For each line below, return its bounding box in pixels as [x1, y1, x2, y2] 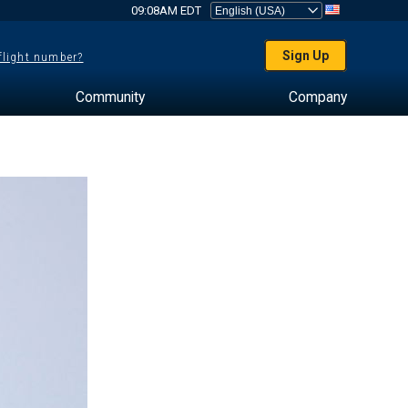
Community [75, 88, 145, 106]
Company [288, 88, 347, 106]
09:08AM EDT [130, 4, 201, 17]
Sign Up [282, 48, 330, 63]
